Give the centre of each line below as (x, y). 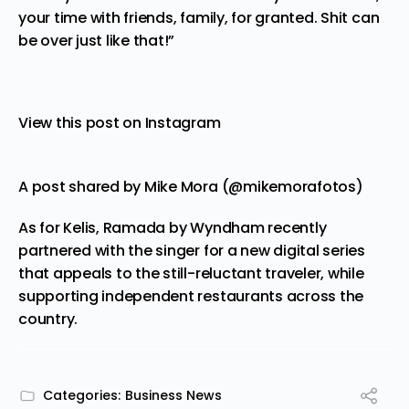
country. (48, 319)
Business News (173, 395)
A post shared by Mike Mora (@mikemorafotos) (191, 186)
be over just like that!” (97, 40)
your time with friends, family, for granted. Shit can (199, 17)
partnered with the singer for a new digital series (192, 250)
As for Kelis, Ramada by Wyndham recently (173, 227)
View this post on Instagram (120, 122)
